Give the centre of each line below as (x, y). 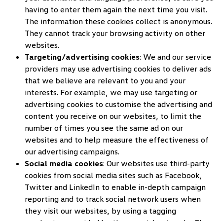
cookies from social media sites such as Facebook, (113, 175)
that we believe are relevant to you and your (105, 80)
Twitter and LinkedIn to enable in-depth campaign (115, 187)
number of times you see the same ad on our (104, 128)
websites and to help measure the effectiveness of (117, 140)
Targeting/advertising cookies (82, 57)
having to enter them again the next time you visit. (116, 9)
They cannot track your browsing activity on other (115, 33)
